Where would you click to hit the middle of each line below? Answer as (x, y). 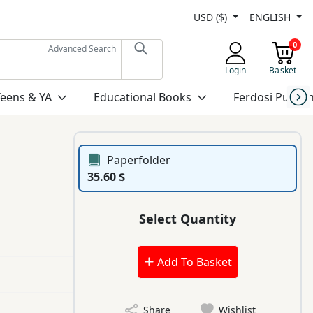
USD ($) (212, 17)
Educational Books (142, 97)
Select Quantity (188, 218)
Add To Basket (193, 262)
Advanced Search (82, 49)
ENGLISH (272, 17)
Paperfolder (139, 160)
